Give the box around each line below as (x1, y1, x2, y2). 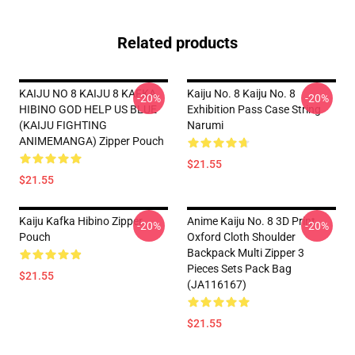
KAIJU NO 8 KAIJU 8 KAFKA (19, 87, 156, 100)
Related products (117, 33, 238, 52)
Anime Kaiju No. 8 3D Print (187, 215, 315, 227)
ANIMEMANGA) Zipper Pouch (19, 135, 164, 147)
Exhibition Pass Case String (187, 103, 321, 116)
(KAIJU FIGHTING (19, 119, 107, 132)
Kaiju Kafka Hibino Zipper (19, 215, 143, 227)
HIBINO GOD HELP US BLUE (19, 103, 157, 116)
